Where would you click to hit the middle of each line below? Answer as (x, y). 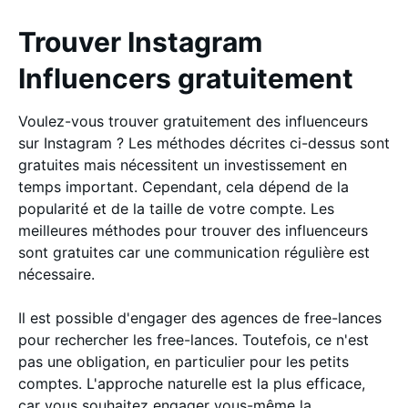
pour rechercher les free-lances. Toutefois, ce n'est (194, 340)
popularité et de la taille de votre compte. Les (176, 209)
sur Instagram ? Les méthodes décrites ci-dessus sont (204, 143)
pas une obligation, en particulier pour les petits (184, 362)
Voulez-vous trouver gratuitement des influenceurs (193, 121)
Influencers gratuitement (186, 78)
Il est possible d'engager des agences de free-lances (200, 318)
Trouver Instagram (140, 42)
